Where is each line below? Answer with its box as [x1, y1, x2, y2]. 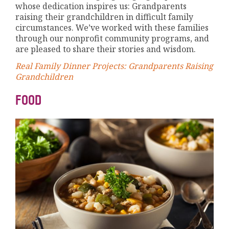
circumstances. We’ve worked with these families [15, 21, 209, 33]
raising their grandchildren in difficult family [15, 11, 194, 22]
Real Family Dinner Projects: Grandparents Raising [15, 60, 214, 72]
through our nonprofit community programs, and [15, 32, 210, 44]
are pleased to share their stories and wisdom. [15, 43, 196, 55]
